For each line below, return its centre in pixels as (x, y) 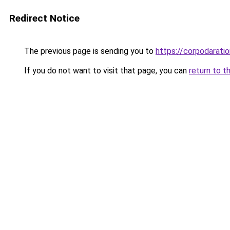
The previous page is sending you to (89, 51)
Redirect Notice (44, 18)
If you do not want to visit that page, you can (106, 71)
